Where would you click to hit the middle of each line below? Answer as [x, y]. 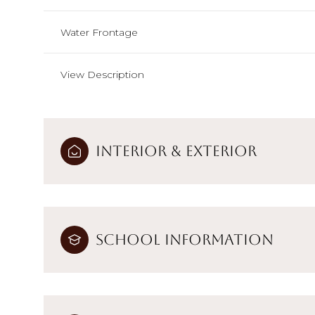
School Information [185, 239]
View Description [102, 74]
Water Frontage [99, 32]
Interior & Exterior [176, 150]
